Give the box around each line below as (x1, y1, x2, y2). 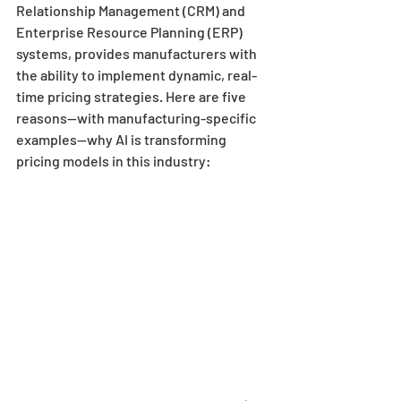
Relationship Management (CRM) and (16, 2, 248, 19)
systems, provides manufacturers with (16, 45, 260, 62)
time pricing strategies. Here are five (16, 88, 249, 105)
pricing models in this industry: (16, 152, 211, 169)
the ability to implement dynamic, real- (16, 66, 257, 83)
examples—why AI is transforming (16, 131, 229, 148)
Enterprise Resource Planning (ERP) (16, 23, 245, 40)
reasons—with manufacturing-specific (16, 109, 259, 126)
